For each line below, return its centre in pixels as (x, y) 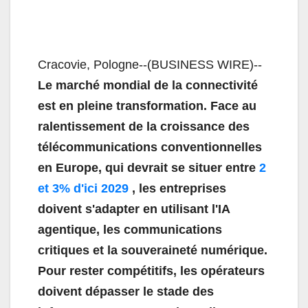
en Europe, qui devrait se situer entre (147, 168)
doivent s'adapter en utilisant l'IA (134, 209)
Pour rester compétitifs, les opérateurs (151, 271)
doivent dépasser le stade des (126, 292)
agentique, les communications (130, 230)
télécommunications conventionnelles (150, 147)
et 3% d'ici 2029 (83, 189)
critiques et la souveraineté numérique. (153, 251)
